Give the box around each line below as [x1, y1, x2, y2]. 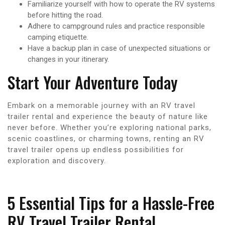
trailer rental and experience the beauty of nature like [8, 111, 208, 121]
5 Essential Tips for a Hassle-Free [8, 190, 214, 214]
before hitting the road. [28, 10, 103, 20]
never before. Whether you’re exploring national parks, [8, 123, 211, 132]
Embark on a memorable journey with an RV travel [8, 100, 195, 110]
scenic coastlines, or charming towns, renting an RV [8, 134, 204, 143]
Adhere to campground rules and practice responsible [28, 21, 205, 31]
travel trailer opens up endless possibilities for [8, 145, 184, 154]
